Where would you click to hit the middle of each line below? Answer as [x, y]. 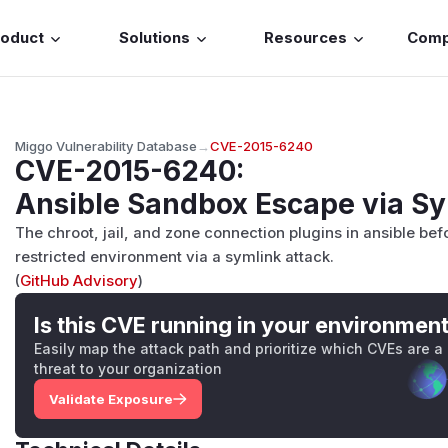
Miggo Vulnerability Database [106, 145]
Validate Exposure [110, 398]
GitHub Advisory [79, 280]
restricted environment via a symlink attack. [175, 256]
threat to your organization [128, 368]
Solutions [154, 38]
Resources [306, 38]
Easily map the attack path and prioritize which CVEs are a [239, 348]
